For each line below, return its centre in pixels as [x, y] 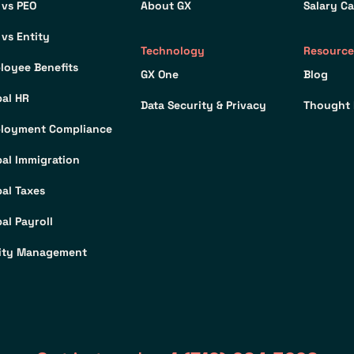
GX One [160, 75]
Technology [173, 51]
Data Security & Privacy [204, 105]
